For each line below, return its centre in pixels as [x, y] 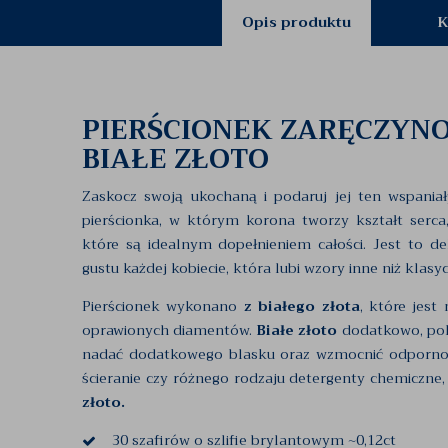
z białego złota [301, 306]
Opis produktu [296, 22]
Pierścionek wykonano [163, 306]
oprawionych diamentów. [169, 330]
